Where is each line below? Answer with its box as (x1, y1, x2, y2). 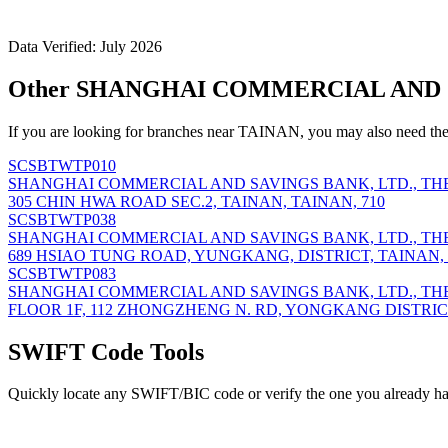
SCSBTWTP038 (8, 210, 116, 228)
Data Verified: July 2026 (8, 37, 162, 55)
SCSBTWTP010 (8, 156, 116, 174)
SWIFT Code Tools (8, 338, 204, 365)
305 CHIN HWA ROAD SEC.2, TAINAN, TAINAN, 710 (8, 192, 385, 210)
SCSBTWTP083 (8, 264, 116, 282)
